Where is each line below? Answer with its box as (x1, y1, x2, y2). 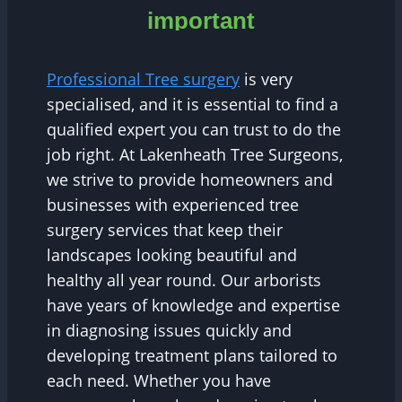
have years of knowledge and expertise (47, 294, 340, 317)
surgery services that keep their (47, 219, 283, 241)
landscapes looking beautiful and (47, 244, 297, 267)
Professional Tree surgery (47, 68, 240, 91)
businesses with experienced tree (47, 194, 299, 216)
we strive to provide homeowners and (47, 169, 333, 191)
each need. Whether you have (47, 370, 271, 392)
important (147, 7, 255, 35)
